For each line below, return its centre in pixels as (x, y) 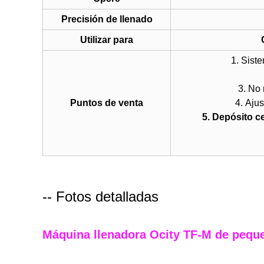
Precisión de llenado (107, 19)
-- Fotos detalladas (100, 197)
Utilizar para (107, 40)
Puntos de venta (107, 103)
